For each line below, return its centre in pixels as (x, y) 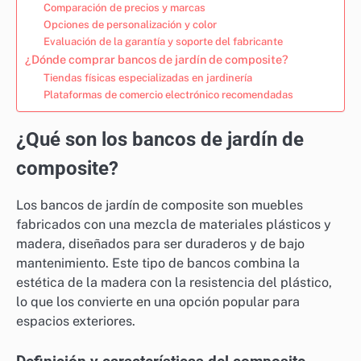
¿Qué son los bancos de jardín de (160, 139)
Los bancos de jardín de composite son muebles (160, 205)
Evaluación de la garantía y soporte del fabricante (163, 41)
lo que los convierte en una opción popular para (158, 301)
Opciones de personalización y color (130, 24)
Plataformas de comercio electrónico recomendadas (168, 94)
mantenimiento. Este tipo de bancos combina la (158, 263)
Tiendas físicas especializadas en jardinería (147, 77)
